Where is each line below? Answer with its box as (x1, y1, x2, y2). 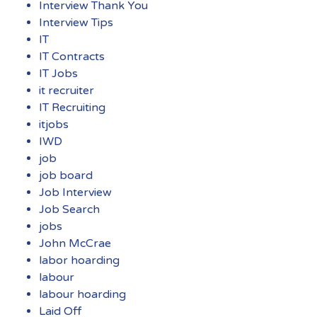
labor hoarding (39, 253, 120, 267)
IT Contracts (39, 49, 105, 64)
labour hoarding (39, 287, 126, 301)
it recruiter (39, 83, 94, 98)
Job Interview (39, 185, 112, 200)
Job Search (39, 202, 100, 217)
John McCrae (39, 236, 111, 250)
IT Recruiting (39, 100, 105, 115)
